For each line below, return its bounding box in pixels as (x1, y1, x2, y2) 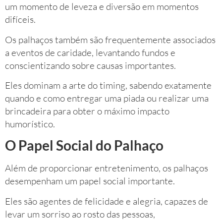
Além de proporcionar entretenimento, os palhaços (5, 162, 208, 174)
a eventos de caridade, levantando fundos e (5, 46, 175, 58)
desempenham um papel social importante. (5, 175, 175, 187)
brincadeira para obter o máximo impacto (5, 105, 169, 117)
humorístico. (5, 118, 55, 130)
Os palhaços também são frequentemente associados (5, 33, 216, 46)
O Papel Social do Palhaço (5, 137, 164, 154)
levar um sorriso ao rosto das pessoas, (5, 208, 155, 220)
